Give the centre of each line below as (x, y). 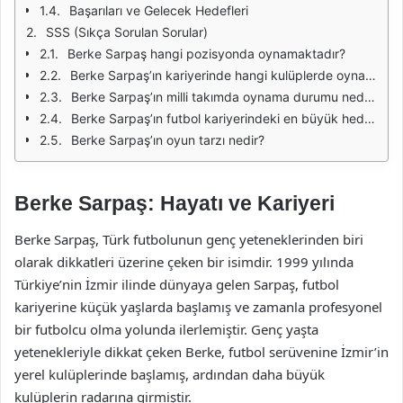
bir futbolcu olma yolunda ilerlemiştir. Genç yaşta (166, 329)
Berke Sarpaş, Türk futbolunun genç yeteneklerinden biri (189, 239)
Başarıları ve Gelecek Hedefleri (159, 10)
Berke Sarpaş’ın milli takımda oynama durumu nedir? (218, 97)
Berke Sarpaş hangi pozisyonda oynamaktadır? (206, 54)
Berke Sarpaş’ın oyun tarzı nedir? (168, 140)
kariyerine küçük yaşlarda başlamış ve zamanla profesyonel (198, 306)
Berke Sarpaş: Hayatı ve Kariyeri (175, 203)
